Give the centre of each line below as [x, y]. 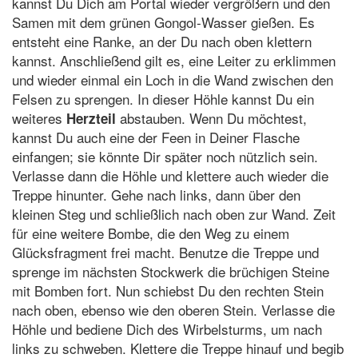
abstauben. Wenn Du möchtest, [211, 117]
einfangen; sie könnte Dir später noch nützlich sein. [165, 156]
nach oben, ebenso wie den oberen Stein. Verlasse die [173, 309]
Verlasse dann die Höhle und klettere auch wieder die [170, 175]
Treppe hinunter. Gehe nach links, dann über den [156, 194]
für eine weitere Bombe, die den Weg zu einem [151, 233]
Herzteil [91, 118]
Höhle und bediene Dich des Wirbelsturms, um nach [167, 328]
